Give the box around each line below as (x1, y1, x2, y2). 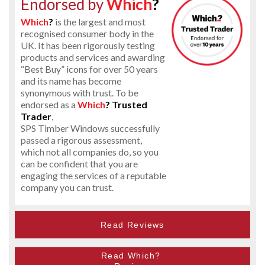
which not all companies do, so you (21, 146, 159, 157)
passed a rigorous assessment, (21, 134, 142, 146)
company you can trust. (21, 181, 114, 193)
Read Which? (101, 250, 164, 260)
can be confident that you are (21, 157, 138, 169)
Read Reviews (101, 219, 164, 230)
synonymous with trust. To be (21, 86, 138, 98)
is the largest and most (53, 15, 146, 27)
